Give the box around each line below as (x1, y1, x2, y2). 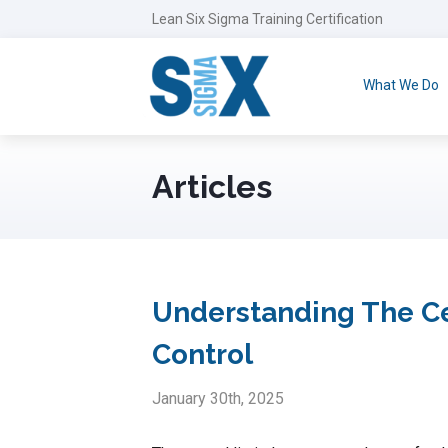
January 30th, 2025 (152, 388, 284, 408)
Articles (152, 167, 272, 205)
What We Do (362, 77, 439, 93)
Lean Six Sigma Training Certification (152, 11, 383, 27)
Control (152, 337, 253, 371)
